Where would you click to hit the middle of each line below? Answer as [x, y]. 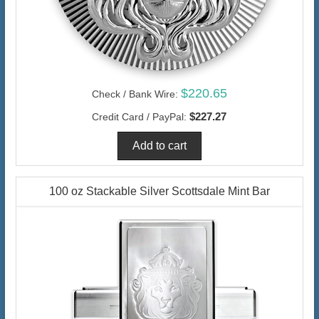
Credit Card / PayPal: [140, 117]
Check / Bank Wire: [135, 94]
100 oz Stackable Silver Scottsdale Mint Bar [159, 192]
